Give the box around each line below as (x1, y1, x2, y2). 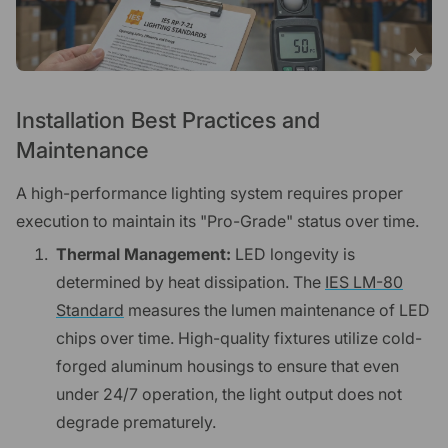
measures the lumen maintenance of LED (124, 300, 430, 321)
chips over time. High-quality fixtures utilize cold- (56, 328, 422, 349)
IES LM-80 (325, 272, 403, 293)
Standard (56, 300, 124, 321)
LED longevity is (231, 244, 355, 265)
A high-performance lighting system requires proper (16, 182, 403, 203)
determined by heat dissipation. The (56, 272, 325, 293)
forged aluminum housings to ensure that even (56, 356, 399, 377)
